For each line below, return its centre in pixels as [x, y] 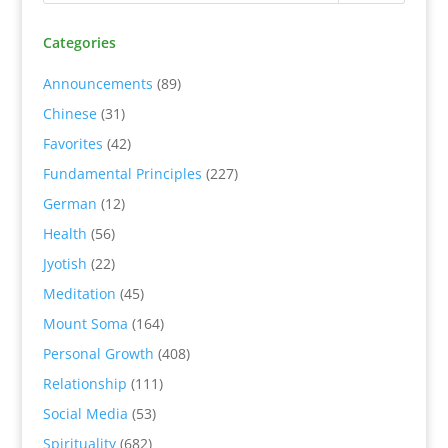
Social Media [85, 413]
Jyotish [64, 263]
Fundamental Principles [122, 173]
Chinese [69, 113]
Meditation [79, 293]
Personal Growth [98, 353]
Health [64, 233]
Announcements [97, 83]
